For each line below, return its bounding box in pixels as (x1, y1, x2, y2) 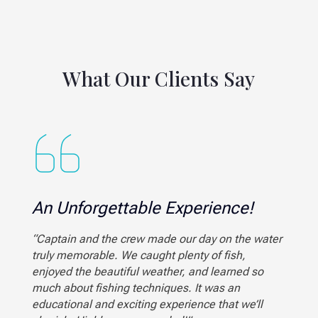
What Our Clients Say (62, 65, 256, 92)
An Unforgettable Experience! (31, 197, 253, 218)
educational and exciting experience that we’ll (31, 297, 263, 311)
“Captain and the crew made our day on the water (31, 231, 282, 246)
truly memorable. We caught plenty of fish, (31, 248, 246, 262)
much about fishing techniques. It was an (31, 280, 240, 295)
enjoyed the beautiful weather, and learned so (31, 264, 263, 278)
